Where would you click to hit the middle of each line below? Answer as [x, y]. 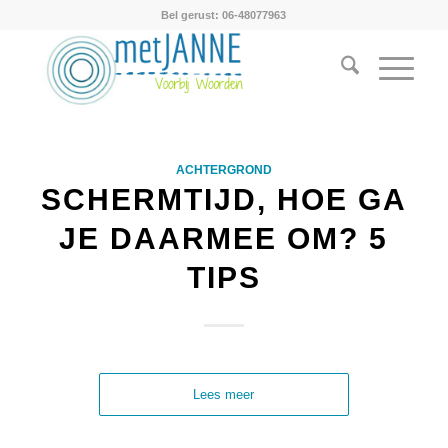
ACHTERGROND [223, 169]
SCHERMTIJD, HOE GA [223, 199]
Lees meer [224, 394]
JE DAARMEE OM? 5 [224, 238]
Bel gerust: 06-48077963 [224, 15]
